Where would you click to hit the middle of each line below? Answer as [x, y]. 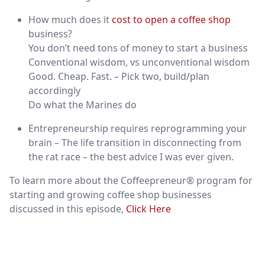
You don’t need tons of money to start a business [138, 48]
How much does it [70, 20]
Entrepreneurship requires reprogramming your [138, 128]
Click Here [148, 209]
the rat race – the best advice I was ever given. [131, 157]
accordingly [54, 91]
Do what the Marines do [83, 105]
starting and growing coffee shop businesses [111, 195]
